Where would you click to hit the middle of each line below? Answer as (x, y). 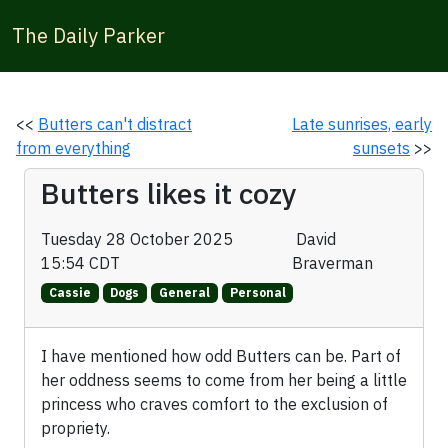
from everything (73, 148)
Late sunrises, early (362, 124)
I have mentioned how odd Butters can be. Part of (221, 356)
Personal (257, 293)
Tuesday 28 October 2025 (137, 239)
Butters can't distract (115, 124)
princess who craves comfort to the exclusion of (214, 404)
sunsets (381, 148)
